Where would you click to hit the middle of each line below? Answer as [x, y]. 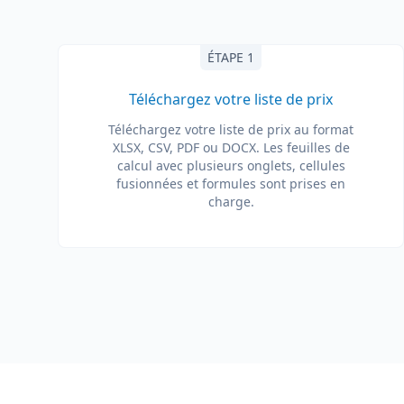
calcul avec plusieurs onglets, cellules [231, 165]
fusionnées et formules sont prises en [231, 184]
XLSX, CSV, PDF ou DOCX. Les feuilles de [231, 147]
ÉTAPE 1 [231, 57]
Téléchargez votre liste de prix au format [231, 129]
